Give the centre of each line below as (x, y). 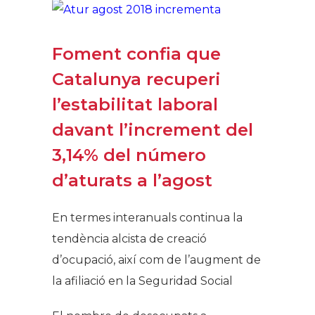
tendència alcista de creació (129, 239)
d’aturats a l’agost (132, 180)
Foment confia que (136, 54)
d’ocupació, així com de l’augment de (156, 260)
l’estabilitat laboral (135, 104)
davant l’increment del (153, 130)
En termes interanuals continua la (147, 218)
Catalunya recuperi (136, 79)
